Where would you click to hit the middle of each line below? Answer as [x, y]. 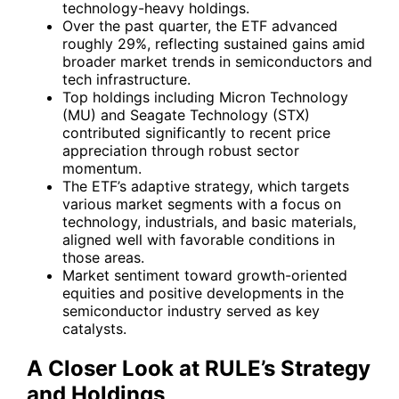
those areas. [103, 257]
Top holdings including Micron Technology [205, 97]
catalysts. [94, 328]
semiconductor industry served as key [191, 310]
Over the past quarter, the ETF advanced [200, 25]
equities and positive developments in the [203, 293]
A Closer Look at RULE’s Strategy [199, 368]
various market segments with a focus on [202, 204]
